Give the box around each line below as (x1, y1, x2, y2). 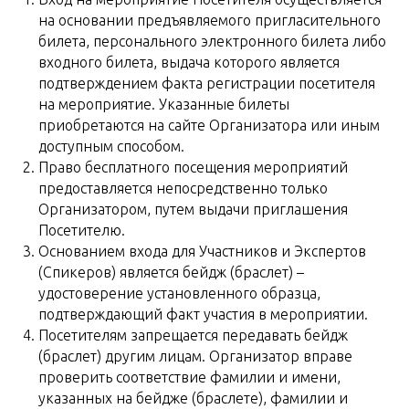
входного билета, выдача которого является (38, 54, 340, 70)
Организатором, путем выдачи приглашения (38, 201, 348, 217)
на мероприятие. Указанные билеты (38, 96, 289, 112)
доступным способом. (38, 138, 184, 154)
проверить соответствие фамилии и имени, (38, 369, 341, 385)
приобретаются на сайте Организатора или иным (38, 117, 380, 133)
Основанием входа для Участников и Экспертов (38, 243, 366, 259)
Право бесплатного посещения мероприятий (38, 159, 348, 175)
